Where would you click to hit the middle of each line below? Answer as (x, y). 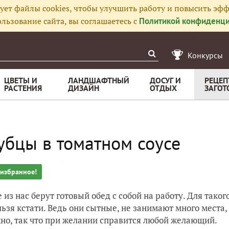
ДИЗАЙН (84, 88)
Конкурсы (205, 55)
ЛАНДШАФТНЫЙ (99, 80)
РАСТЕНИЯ (23, 88)
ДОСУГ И (165, 80)
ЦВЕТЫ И (21, 80)
